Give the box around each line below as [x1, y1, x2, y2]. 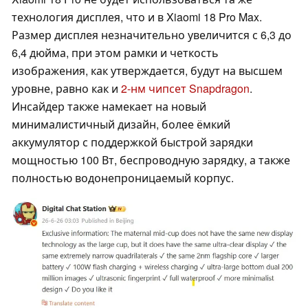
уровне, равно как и [12, 80, 121, 96]
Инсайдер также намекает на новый [12, 98, 206, 114]
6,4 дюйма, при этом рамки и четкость [12, 44, 219, 60]
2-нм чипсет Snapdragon [121, 80, 250, 96]
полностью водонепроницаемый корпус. [12, 169, 234, 186]
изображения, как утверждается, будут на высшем [12, 62, 283, 78]
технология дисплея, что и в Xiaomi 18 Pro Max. [12, 8, 262, 25]
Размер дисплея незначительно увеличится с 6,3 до [12, 26, 291, 43]
